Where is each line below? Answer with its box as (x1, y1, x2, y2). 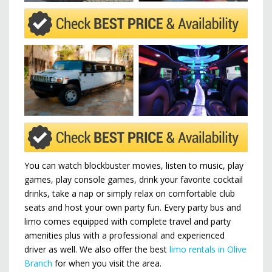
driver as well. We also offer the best (24, 243, 169, 256)
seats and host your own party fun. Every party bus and (24, 202, 241, 214)
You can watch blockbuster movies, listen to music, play (24, 160, 243, 172)
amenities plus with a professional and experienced (24, 229, 225, 242)
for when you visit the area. (52, 257, 161, 270)
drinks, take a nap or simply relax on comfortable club (24, 188, 235, 200)
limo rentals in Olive (169, 243, 246, 256)
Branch (24, 257, 52, 270)
